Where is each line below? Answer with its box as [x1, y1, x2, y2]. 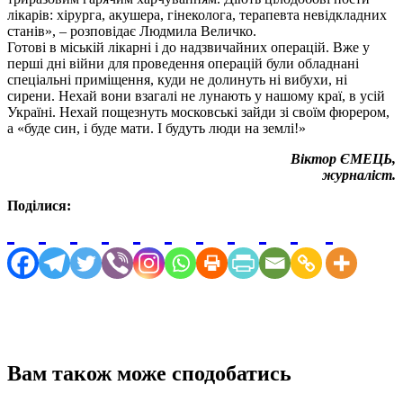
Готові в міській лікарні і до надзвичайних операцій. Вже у [7, 39, 370, 55]
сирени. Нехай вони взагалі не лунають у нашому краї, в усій [7, 87, 385, 103]
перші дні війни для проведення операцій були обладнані [7, 55, 359, 71]
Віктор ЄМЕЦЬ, [291, 150, 396, 166]
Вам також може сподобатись [7, 361, 291, 385]
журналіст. [322, 166, 396, 183]
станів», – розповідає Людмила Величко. [7, 22, 256, 39]
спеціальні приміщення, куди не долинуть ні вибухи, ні [7, 71, 347, 87]
